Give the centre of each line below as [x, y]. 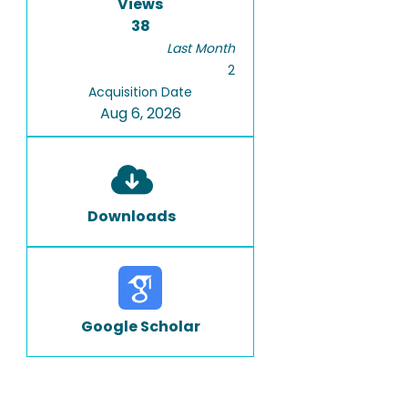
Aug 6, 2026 [140, 113]
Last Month [201, 48]
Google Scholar [140, 326]
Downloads [132, 216]
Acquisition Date [140, 92]
